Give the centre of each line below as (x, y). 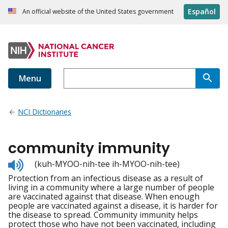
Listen (34, 163)
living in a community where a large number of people (111, 188)
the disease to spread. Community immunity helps (103, 215)
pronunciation (50, 181)
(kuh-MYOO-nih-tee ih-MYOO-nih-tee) (107, 164)
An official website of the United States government (98, 12)
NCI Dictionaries (45, 112)
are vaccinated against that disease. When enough (104, 197)
